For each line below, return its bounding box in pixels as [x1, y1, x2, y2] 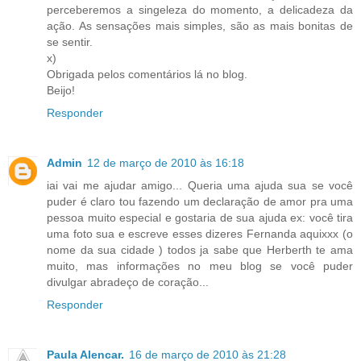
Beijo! [47, 83, 75, 97]
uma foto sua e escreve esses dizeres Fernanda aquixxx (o [47, 226, 353, 240]
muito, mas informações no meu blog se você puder [47, 259, 353, 272]
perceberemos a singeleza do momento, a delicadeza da [47, 2, 353, 16]
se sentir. [47, 35, 93, 48]
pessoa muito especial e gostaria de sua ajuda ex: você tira [47, 210, 353, 224]
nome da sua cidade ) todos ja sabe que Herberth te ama [47, 243, 353, 256]
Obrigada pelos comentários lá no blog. [47, 67, 247, 81]
